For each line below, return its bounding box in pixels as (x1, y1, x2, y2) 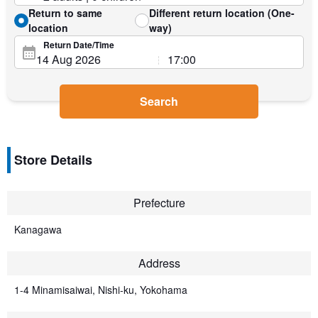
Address (138, 255, 180, 271)
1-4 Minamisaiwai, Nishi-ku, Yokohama (14, 283, 187, 297)
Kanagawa (14, 222, 62, 236)
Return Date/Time (43, 38, 114, 51)
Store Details (14, 150, 92, 169)
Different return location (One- (149, 6, 295, 20)
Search (140, 93, 178, 109)
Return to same (28, 6, 102, 20)
